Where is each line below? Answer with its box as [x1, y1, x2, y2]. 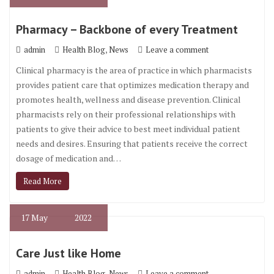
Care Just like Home [16, 245, 121, 261]
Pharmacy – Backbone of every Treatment [16, 21, 238, 37]
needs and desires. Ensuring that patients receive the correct [16, 138, 248, 149]
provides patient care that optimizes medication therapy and [16, 79, 249, 91]
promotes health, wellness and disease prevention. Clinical [16, 94, 241, 105]
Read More [23, 176, 62, 187]
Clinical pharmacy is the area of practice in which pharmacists [16, 64, 252, 76]
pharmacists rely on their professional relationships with [16, 108, 235, 120]
